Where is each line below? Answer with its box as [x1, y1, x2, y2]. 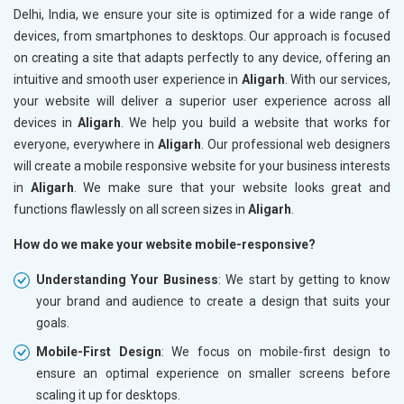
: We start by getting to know [218, 271, 390, 287]
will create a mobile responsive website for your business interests [14, 158, 390, 173]
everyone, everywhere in [14, 136, 158, 151]
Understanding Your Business [36, 271, 219, 287]
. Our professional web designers [201, 136, 390, 151]
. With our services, [284, 71, 391, 87]
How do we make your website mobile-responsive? [14, 236, 316, 252]
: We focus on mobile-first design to [161, 344, 391, 359]
